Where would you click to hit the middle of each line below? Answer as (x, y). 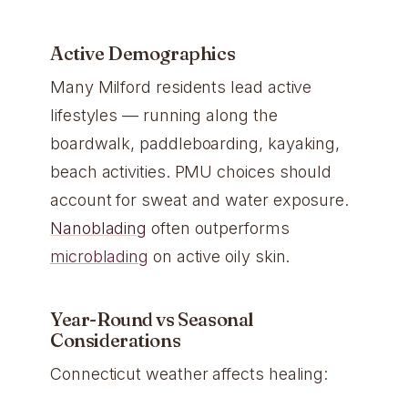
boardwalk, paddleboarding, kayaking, (195, 144)
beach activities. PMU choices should (191, 172)
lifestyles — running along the (164, 116)
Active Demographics (143, 53)
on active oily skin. (219, 257)
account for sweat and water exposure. (200, 200)
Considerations (116, 340)
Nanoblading (99, 229)
